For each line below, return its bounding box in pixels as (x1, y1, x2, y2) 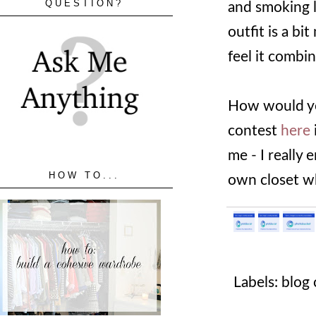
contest (228, 123, 281, 138)
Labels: (233, 274, 281, 290)
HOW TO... (49, 170, 121, 181)
